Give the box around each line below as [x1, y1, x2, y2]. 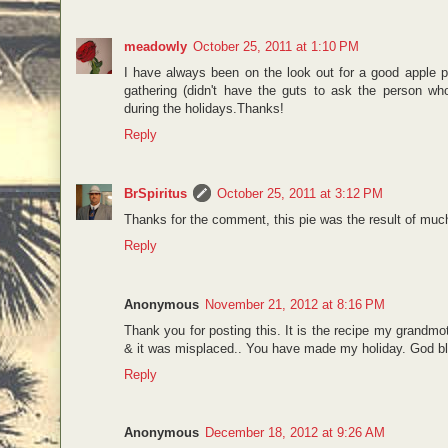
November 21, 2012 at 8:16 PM [205, 296, 385, 312]
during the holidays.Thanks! [124, 101, 284, 117]
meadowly [124, 39, 187, 55]
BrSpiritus [124, 186, 187, 202]
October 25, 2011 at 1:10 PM [193, 39, 359, 55]
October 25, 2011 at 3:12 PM [217, 186, 383, 202]
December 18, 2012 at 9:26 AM [205, 424, 385, 440]
